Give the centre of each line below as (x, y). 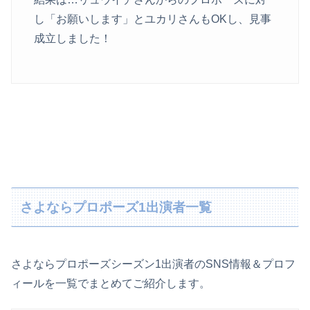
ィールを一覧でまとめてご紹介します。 (111, 284)
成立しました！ (73, 38)
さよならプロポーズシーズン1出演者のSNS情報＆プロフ (153, 264)
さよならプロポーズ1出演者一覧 (116, 207)
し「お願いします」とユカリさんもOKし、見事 (153, 19)
